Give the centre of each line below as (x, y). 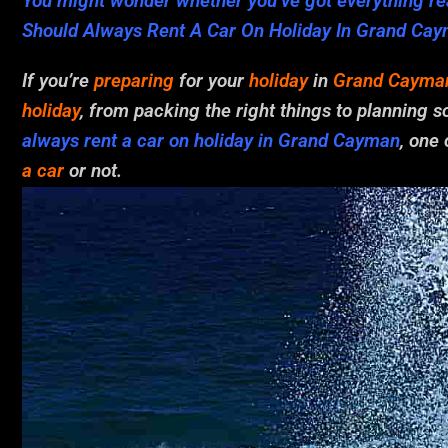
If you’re (55, 81)
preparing (134, 81)
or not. (93, 171)
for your (211, 81)
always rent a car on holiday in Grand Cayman (211, 141)
